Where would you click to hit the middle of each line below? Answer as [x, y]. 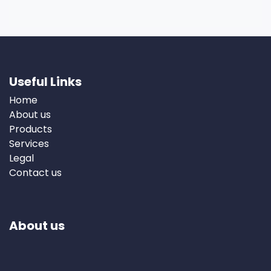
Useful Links [45, 82]
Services [29, 144]
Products [31, 129]
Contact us [35, 173]
